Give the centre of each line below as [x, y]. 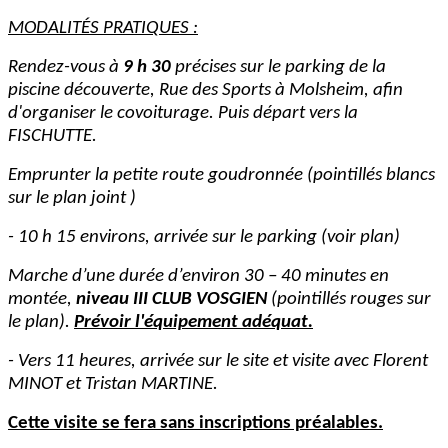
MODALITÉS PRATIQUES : [103, 29]
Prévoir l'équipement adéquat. [193, 323]
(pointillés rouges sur [349, 300]
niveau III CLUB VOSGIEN [171, 300]
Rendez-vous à [65, 68]
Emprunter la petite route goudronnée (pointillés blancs [221, 176]
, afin [383, 91]
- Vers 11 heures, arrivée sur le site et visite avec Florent [218, 362]
